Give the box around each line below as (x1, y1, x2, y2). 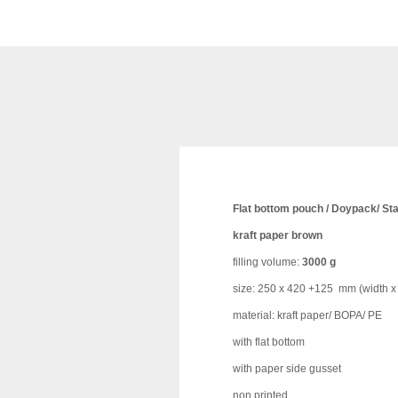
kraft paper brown (233, 229, 322, 242)
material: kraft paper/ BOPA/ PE (233, 309, 382, 322)
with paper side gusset (233, 362, 341, 375)
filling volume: (233, 256, 299, 268)
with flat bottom (233, 336, 307, 348)
